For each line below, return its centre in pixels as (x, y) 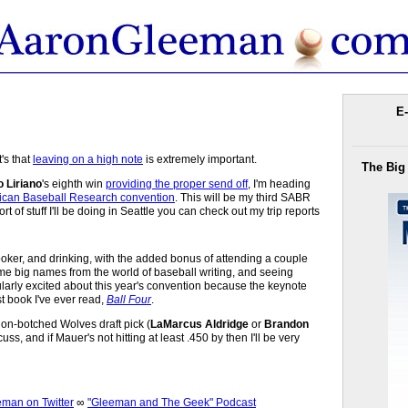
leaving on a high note (88, 159)
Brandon (286, 324)
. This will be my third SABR (243, 197)
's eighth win (74, 184)
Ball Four (129, 299)
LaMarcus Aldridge (199, 324)
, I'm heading (279, 184)
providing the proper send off (177, 184)
